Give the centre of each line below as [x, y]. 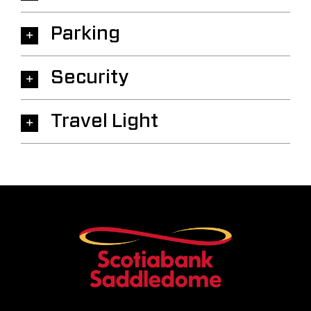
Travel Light [104, 122]
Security [90, 78]
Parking [85, 34]
